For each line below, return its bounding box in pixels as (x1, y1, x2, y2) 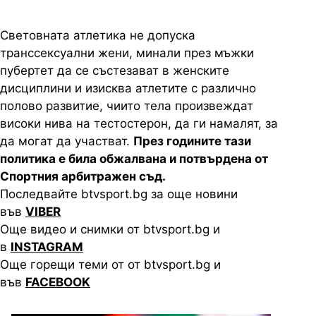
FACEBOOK (25, 275, 90, 290)
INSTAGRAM (11, 240, 83, 255)
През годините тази (133, 134, 251, 149)
